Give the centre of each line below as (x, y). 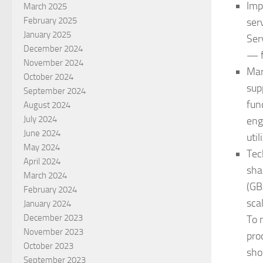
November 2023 (53, 232)
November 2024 (53, 63)
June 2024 (42, 134)
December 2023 (53, 218)
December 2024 (53, 49)
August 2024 (47, 105)
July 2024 (40, 119)
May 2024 (42, 148)
